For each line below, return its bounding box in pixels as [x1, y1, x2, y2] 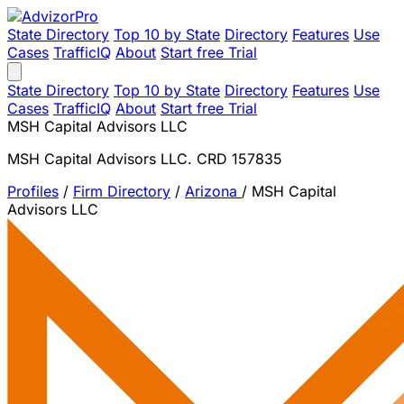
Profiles [7, 182, 59, 200]
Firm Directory [73, 182, 170, 200]
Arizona [185, 182, 242, 200]
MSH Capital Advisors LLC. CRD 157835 [7, 150, 282, 168]
